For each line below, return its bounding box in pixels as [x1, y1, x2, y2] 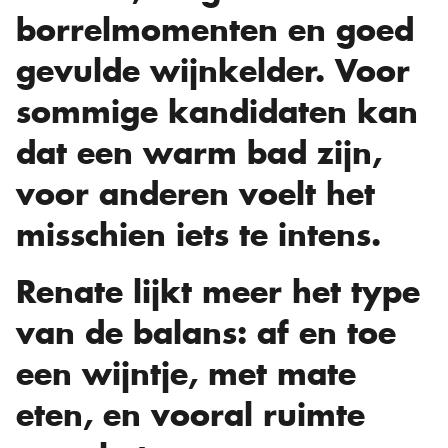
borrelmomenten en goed [16, 10, 414, 51]
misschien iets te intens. [16, 215, 381, 256]
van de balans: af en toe [16, 313, 396, 354]
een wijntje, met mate [16, 354, 356, 395]
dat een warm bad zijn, [16, 133, 382, 174]
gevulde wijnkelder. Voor [16, 51, 410, 92]
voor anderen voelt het [16, 174, 375, 215]
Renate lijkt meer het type [16, 272, 420, 313]
